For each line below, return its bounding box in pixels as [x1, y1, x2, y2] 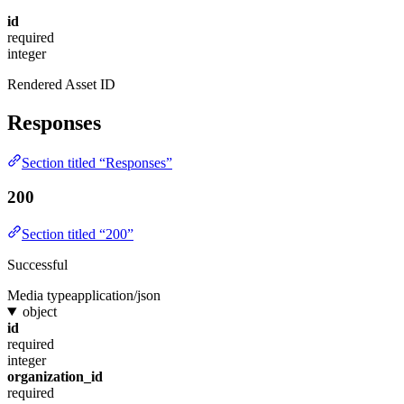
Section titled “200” [22, 226, 133, 242]
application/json [71, 288, 161, 303]
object [22, 304, 57, 319]
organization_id [7, 369, 103, 384]
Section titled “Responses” [22, 154, 172, 170]
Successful [7, 257, 68, 272]
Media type [7, 288, 71, 303]
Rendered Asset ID [7, 76, 115, 92]
